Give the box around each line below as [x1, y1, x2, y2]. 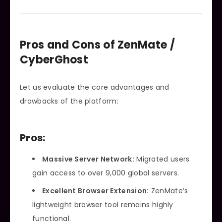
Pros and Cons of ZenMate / [20, 37, 175, 53]
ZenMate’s [149, 186, 188, 196]
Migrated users [134, 154, 190, 164]
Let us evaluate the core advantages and [20, 82, 169, 92]
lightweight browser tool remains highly [32, 200, 173, 210]
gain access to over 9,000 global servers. [32, 168, 179, 178]
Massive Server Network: [42, 154, 134, 164]
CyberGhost [20, 52, 89, 68]
